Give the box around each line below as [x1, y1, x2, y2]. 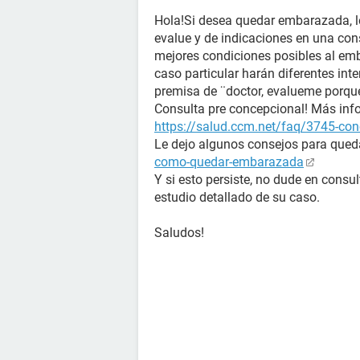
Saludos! [154, 225, 204, 240]
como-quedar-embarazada [154, 154, 304, 170]
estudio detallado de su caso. [154, 190, 320, 205]
